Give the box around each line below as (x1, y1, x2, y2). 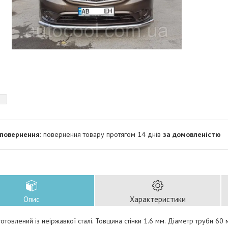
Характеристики (130, 194, 186, 204)
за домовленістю (163, 130, 221, 139)
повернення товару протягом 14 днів (43, 130, 163, 139)
